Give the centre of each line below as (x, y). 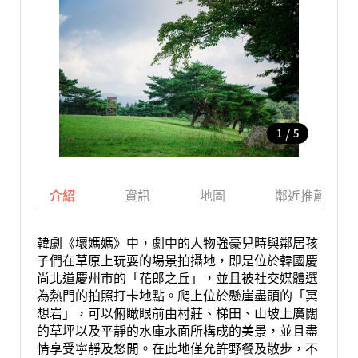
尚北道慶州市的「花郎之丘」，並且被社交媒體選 (177, 277)
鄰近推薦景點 (313, 195)
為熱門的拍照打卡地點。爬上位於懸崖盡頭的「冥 (177, 295)
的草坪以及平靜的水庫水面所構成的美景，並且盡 (177, 330)
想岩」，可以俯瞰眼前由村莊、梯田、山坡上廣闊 (177, 312)
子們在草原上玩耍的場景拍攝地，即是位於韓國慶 (177, 260)
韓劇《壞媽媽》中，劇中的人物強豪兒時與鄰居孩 (177, 242)
